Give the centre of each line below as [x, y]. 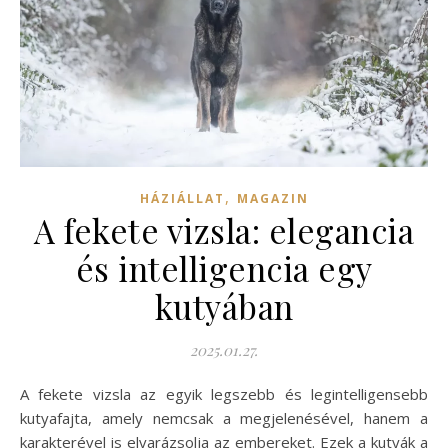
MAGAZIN [272, 198]
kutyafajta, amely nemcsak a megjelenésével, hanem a [224, 417]
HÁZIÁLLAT [182, 198]
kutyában [224, 305]
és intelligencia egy [224, 267]
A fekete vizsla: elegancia [224, 229]
